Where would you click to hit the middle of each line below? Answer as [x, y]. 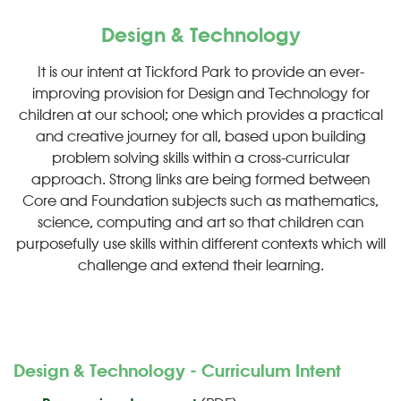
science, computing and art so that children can [200, 222]
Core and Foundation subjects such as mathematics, [200, 201]
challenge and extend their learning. [200, 265]
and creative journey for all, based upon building [200, 137]
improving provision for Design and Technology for [200, 94]
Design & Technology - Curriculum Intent [177, 371]
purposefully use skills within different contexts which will [200, 244]
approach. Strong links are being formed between [200, 179]
